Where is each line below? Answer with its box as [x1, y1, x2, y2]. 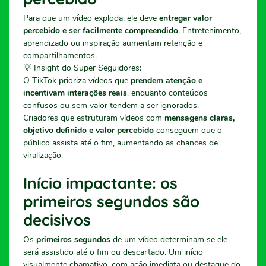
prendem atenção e [131, 74, 202, 86]
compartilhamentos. [23, 49, 97, 61]
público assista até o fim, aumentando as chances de [23, 137, 218, 148]
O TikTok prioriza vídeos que [23, 74, 131, 86]
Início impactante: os [23, 173, 178, 193]
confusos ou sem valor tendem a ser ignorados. [23, 99, 199, 111]
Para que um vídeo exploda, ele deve [23, 12, 159, 24]
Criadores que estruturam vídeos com [23, 112, 164, 123]
